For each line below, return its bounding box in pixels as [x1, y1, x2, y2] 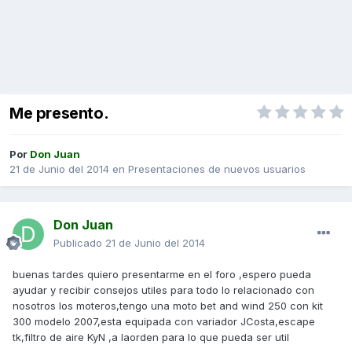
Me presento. [9, 104, 109, 123]
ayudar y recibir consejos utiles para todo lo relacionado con [13, 284, 314, 297]
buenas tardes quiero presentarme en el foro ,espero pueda [13, 268, 311, 281]
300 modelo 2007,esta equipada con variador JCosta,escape [13, 315, 315, 328]
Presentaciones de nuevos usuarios [128, 163, 306, 176]
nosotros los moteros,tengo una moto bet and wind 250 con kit [13, 299, 323, 313]
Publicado [53, 236, 105, 250]
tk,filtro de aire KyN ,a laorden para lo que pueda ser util [13, 331, 289, 344]
